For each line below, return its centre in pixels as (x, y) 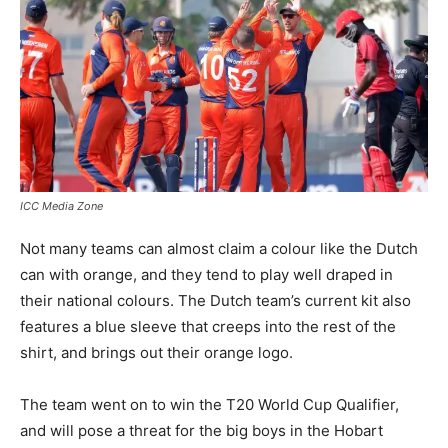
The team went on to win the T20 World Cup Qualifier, (209, 404)
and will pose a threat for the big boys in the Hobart (201, 430)
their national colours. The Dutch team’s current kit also (215, 300)
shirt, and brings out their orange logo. (156, 352)
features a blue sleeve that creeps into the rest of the (208, 326)
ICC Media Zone (61, 205)
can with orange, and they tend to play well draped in (206, 274)
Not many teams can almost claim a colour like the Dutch (219, 248)
